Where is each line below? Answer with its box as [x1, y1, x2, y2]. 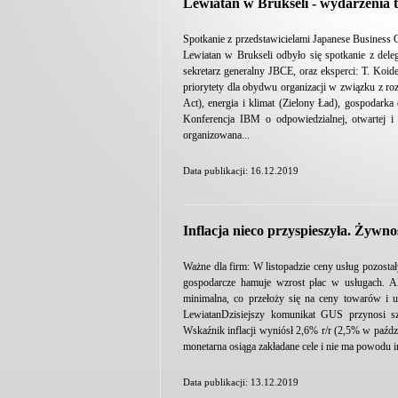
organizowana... [183, 129, 250, 141]
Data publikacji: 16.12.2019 [183, 165, 298, 176]
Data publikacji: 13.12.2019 [183, 377, 298, 387]
